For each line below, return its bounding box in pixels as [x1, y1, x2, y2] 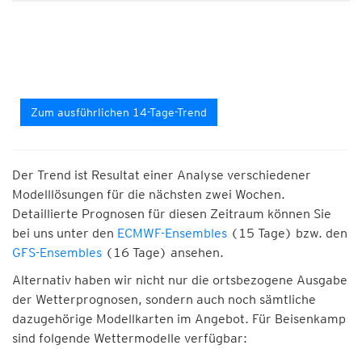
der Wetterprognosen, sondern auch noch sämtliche [12, 292, 316, 307]
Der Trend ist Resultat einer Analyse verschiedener [12, 167, 311, 183]
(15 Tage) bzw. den [227, 225, 347, 241]
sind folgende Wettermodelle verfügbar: [12, 330, 247, 346]
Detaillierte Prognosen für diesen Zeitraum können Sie [12, 206, 331, 221]
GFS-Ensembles [12, 245, 102, 260]
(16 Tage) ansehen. [102, 245, 224, 260]
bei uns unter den [12, 225, 117, 241]
